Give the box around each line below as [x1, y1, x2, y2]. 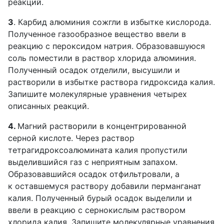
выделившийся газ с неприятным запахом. [8, 157, 177, 167]
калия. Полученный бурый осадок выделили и [8, 193, 192, 203]
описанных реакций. [8, 101, 89, 111]
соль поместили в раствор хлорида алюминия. [8, 53, 196, 63]
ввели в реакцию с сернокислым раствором [8, 205, 185, 215]
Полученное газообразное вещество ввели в [8, 29, 186, 39]
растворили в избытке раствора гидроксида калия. [8, 77, 215, 87]
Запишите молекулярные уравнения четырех [8, 89, 187, 99]
